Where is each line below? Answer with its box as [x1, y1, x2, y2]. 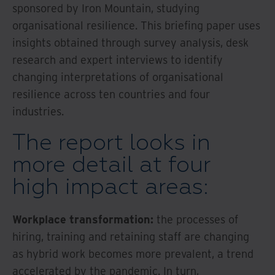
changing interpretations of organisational [12, 69, 223, 84]
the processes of [153, 212, 238, 227]
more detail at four [12, 151, 211, 179]
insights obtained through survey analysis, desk [12, 35, 249, 50]
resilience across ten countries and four [12, 87, 210, 101]
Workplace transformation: [12, 212, 153, 227]
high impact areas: [12, 173, 208, 201]
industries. [12, 104, 64, 118]
